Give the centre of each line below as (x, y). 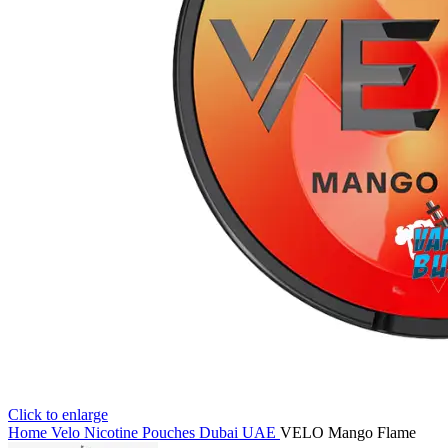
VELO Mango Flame (348, 432)
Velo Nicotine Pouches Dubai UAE (165, 432)
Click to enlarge (58, 414)
